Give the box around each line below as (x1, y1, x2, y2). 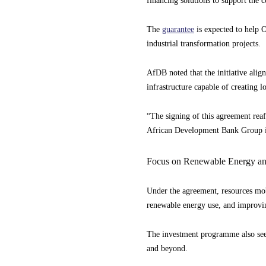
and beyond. (147, 244, 188, 253)
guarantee (162, 25, 194, 34)
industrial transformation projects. (147, 39, 261, 48)
